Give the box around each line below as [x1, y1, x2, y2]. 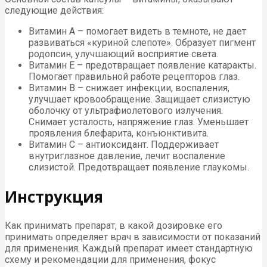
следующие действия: [5, 4, 104, 16]
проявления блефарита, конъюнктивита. [29, 127, 209, 139]
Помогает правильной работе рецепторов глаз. [29, 70, 240, 82]
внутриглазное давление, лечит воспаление [29, 150, 225, 162]
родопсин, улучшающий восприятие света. [29, 48, 218, 60]
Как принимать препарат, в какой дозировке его [5, 220, 222, 232]
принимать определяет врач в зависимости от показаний [5, 231, 260, 243]
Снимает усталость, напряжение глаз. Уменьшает [29, 116, 249, 128]
